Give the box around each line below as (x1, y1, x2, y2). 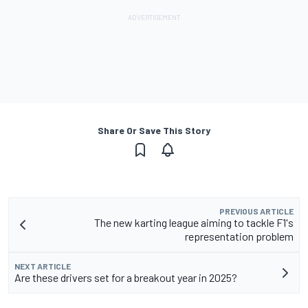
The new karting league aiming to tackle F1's (94, 215, 294, 229)
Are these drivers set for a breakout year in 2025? (14, 270, 237, 284)
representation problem (185, 229, 294, 243)
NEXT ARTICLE (14, 261, 71, 271)
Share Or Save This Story (98, 124, 210, 136)
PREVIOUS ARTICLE (219, 206, 294, 216)
